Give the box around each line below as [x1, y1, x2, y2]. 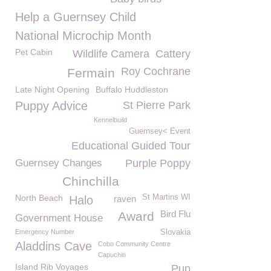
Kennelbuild [94, 116, 127, 123]
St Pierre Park [123, 99, 191, 111]
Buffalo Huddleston [96, 85, 168, 94]
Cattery [155, 48, 191, 60]
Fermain [67, 66, 115, 80]
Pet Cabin [15, 47, 53, 57]
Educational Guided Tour [71, 140, 191, 152]
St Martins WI [142, 193, 191, 201]
